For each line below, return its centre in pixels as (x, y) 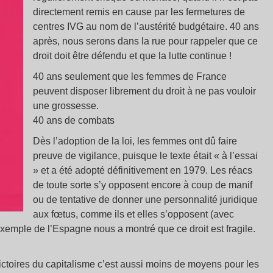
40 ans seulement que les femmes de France (130, 76)
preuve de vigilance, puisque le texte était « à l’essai (146, 156)
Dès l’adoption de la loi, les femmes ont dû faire (135, 141)
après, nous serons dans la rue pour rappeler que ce (146, 41)
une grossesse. (66, 106)
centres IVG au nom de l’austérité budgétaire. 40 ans (146, 27)
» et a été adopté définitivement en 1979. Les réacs (143, 170)
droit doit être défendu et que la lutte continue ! (133, 56)
